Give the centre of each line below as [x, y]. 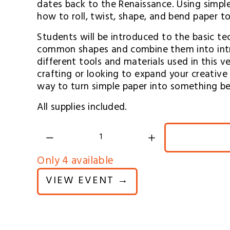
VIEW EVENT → [88, 182]
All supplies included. [82, 108]
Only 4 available [75, 162]
